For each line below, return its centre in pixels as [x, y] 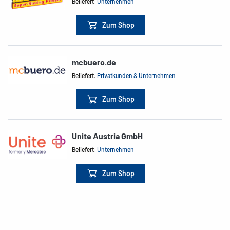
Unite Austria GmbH [108, 136]
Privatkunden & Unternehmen [137, 75]
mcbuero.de [94, 62]
